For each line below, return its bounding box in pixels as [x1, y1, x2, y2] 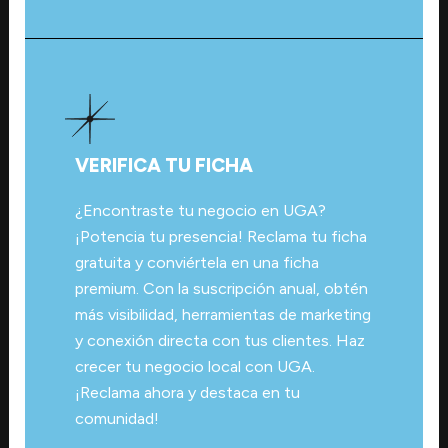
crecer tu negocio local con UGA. [74, 357, 315, 376]
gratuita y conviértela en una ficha [74, 253, 319, 272]
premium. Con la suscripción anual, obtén [74, 279, 368, 298]
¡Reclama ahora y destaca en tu [74, 383, 300, 402]
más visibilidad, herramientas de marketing [74, 305, 371, 324]
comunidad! [74, 409, 159, 428]
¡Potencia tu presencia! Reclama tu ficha [74, 227, 367, 246]
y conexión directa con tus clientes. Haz [74, 331, 365, 350]
